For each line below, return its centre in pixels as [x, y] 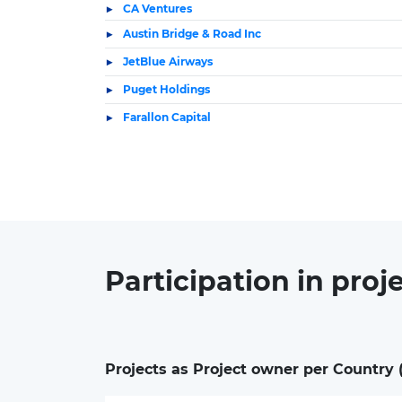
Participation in [218, 281]
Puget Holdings [166, 89]
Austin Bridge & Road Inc [192, 34]
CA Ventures [157, 9]
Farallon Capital [167, 117]
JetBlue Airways [168, 61]
